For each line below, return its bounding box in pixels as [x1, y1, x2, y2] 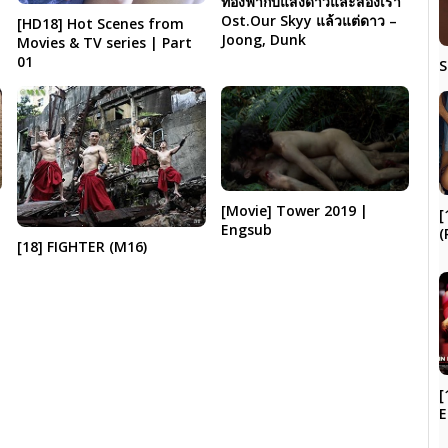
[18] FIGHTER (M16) [17, 236, 148, 256]
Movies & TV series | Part [17, 33, 193, 53]
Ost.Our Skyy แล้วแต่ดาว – [220, 11, 397, 31]
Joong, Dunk [220, 30, 306, 50]
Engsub [220, 219, 272, 239]
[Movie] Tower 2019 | [220, 200, 368, 220]
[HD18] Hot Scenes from [17, 14, 185, 34]
